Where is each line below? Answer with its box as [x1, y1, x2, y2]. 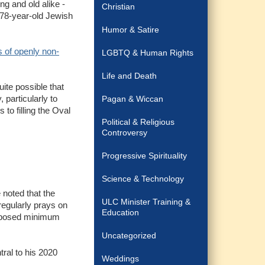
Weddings [102, 254, 140, 263]
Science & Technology [102, 174, 185, 183]
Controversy [102, 128, 148, 137]
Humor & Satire [102, 25, 160, 34]
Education [102, 208, 140, 217]
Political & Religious [102, 117, 175, 127]
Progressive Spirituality [102, 151, 188, 160]
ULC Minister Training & [102, 197, 191, 206]
